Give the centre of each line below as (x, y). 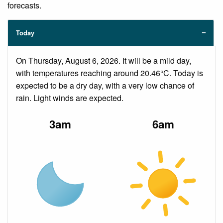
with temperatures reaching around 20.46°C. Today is (110, 73)
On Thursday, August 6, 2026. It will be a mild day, (104, 61)
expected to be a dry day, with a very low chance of (105, 86)
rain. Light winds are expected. (70, 98)
